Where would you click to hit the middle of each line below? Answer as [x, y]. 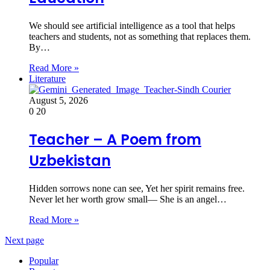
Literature [47, 79]
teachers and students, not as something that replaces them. [140, 37]
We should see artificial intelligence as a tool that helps [132, 26]
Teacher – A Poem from [115, 140]
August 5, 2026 [58, 101]
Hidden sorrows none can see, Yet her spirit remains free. [137, 188]
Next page [24, 240]
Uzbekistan [70, 161]
